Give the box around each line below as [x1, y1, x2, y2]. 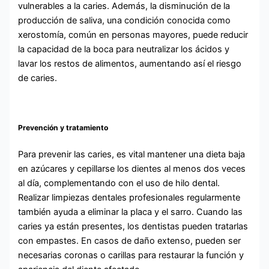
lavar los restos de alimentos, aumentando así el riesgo [18, 58, 242, 69]
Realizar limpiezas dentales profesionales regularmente [18, 192, 241, 203]
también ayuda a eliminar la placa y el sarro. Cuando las [18, 206, 243, 217]
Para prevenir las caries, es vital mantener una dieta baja [18, 148, 246, 160]
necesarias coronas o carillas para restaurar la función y [18, 249, 244, 261]
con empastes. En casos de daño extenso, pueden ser [18, 235, 241, 246]
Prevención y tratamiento [18, 122, 109, 132]
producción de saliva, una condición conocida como [18, 14, 231, 26]
